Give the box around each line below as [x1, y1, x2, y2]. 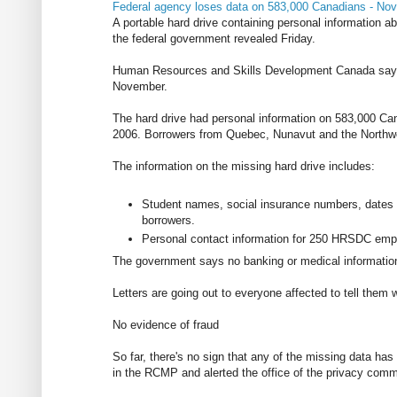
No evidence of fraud [113, 317, 219, 331]
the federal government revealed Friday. [113, 32, 315, 46]
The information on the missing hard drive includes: [113, 160, 375, 174]
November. [113, 80, 167, 94]
